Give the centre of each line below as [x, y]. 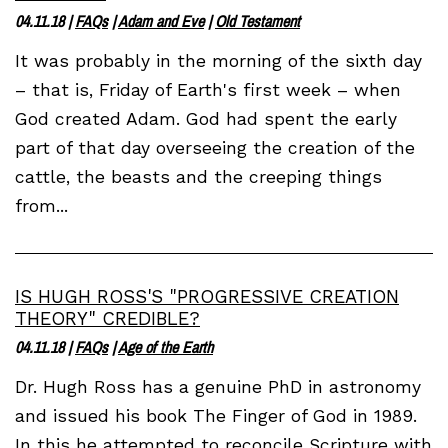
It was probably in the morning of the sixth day [218, 60]
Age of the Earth [165, 346]
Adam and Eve [161, 20]
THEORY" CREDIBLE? [107, 318]
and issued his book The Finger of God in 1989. [216, 415]
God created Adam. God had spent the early [206, 118]
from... [41, 205]
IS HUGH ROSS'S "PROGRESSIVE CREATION [207, 296]
